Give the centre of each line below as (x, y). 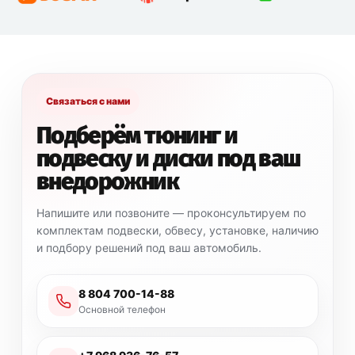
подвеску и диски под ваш (168, 159)
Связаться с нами (88, 101)
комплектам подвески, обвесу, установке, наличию (177, 231)
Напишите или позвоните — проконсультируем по (171, 213)
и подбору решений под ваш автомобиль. (149, 248)
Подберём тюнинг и (137, 136)
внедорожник (107, 182)
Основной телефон (122, 310)
